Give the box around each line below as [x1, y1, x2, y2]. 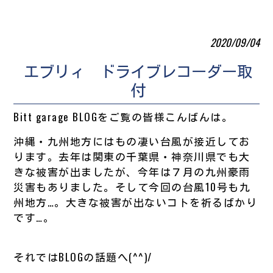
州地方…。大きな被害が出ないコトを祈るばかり [13, 194, 258, 210]
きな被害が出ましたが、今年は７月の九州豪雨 [13, 163, 250, 179]
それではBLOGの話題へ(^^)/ [13, 249, 152, 264]
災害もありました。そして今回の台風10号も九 [13, 179, 251, 194]
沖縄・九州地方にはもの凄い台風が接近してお [13, 133, 250, 149]
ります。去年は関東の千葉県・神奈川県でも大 [13, 148, 250, 164]
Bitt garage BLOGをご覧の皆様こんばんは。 [13, 108, 233, 124]
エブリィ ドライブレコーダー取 [24, 58, 252, 82]
